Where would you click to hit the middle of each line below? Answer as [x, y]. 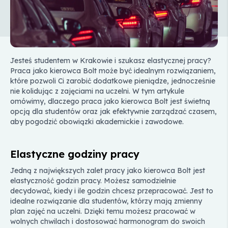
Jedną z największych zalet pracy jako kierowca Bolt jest [108, 170]
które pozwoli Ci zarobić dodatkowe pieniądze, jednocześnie [113, 81]
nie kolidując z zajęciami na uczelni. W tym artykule [97, 91]
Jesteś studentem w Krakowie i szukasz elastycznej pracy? [111, 60]
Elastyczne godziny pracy [75, 154]
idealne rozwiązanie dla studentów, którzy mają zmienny [106, 201]
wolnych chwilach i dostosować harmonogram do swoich [108, 221]
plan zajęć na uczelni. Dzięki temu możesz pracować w [103, 211]
